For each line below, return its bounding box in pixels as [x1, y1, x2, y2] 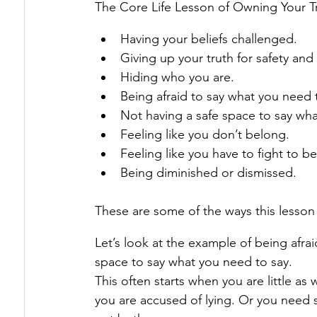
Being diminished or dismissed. [120, 165, 296, 180]
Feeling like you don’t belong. [120, 127, 289, 142]
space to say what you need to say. [95, 254, 292, 270]
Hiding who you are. [120, 69, 234, 85]
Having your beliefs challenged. [120, 31, 297, 47]
